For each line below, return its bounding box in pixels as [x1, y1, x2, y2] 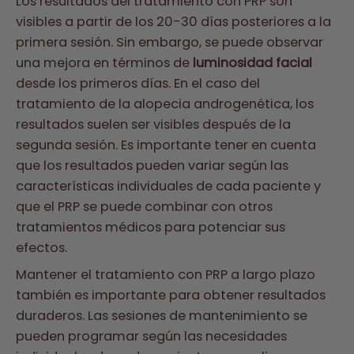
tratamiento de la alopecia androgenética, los [16, 95, 314, 114]
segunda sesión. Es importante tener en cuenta [16, 136, 316, 155]
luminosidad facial [193, 54, 312, 73]
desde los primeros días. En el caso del [16, 74, 260, 93]
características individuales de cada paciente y [16, 177, 321, 196]
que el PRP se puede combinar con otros [16, 198, 273, 217]
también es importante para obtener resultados [16, 286, 326, 305]
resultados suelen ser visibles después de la [16, 115, 291, 134]
